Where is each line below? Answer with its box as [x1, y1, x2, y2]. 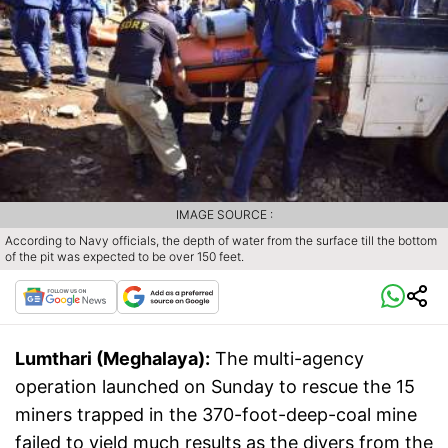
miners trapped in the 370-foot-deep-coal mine [15, 403, 417, 425]
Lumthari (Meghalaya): [15, 347, 210, 369]
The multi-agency [215, 347, 364, 369]
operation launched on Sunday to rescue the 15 [15, 375, 415, 397]
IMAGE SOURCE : [175, 206, 273, 222]
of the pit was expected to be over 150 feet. [5, 248, 244, 264]
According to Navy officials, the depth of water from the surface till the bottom [5, 232, 437, 248]
